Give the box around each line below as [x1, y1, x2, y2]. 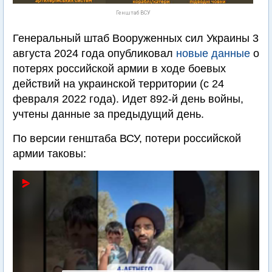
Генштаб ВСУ [115, 10, 151, 16]
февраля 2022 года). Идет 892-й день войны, [13, 93, 243, 105]
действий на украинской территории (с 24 [13, 78, 224, 90]
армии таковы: [13, 148, 86, 160]
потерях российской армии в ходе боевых [13, 63, 226, 75]
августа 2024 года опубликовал [13, 47, 176, 59]
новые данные [176, 47, 250, 59]
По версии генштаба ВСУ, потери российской [13, 132, 241, 144]
